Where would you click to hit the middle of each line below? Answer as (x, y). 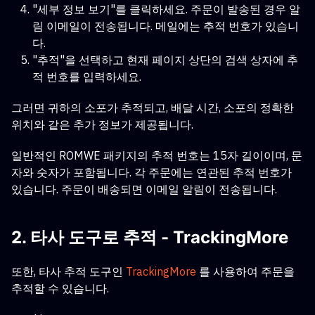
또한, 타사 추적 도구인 (69, 271)
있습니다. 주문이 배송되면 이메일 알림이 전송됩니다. (144, 189)
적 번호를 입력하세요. (87, 77)
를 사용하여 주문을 (245, 271)
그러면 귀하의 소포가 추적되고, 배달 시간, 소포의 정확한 (153, 108)
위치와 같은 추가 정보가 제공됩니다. (102, 124)
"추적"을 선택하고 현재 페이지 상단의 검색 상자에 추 (165, 60)
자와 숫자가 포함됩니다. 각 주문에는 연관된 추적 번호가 (152, 172)
